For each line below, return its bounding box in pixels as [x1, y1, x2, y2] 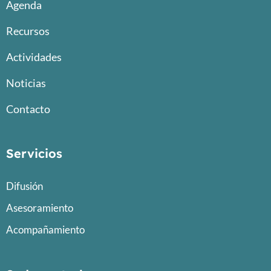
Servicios [6, 146, 62, 162]
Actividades [6, 50, 62, 64]
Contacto [6, 102, 50, 116]
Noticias [6, 76, 46, 90]
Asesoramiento [6, 201, 73, 215]
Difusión [6, 180, 43, 193]
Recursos [6, 24, 50, 38]
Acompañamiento [6, 223, 85, 237]
